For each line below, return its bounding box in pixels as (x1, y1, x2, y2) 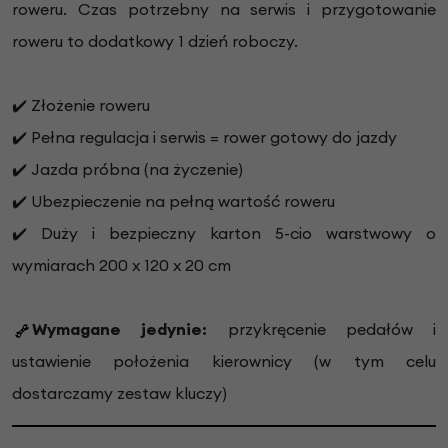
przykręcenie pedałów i (207, 318, 436, 339)
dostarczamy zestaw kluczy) (12, 382, 227, 403)
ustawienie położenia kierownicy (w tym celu (12, 350, 436, 371)
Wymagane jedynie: (32, 318, 208, 339)
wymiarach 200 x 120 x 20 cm (12, 254, 231, 275)
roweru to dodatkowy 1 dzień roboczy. (12, 30, 302, 51)
